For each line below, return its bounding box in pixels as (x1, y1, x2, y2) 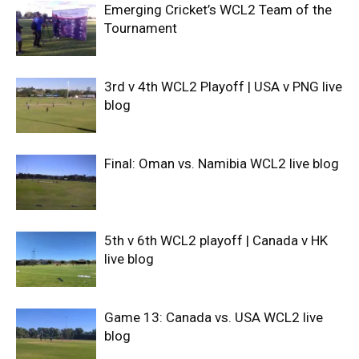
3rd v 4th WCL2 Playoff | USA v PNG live (104, 78, 342, 95)
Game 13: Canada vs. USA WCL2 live (104, 309, 323, 325)
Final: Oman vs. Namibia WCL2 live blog (104, 155, 339, 171)
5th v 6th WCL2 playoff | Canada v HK (104, 232, 328, 248)
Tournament (104, 19, 177, 36)
